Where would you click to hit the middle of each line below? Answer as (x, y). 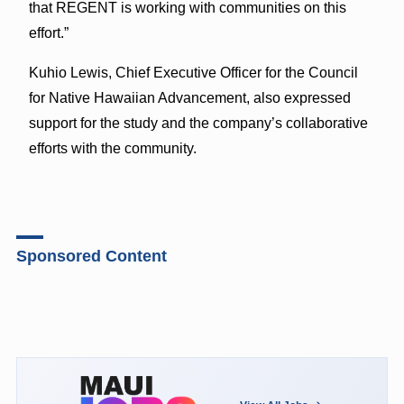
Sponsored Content (91, 256)
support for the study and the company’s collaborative (198, 123)
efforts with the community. (112, 148)
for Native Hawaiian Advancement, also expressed (189, 97)
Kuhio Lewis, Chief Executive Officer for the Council (193, 72)
